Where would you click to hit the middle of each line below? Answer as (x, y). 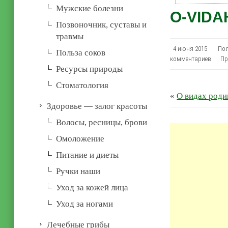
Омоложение (80, 138)
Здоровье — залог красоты (97, 106)
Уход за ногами (85, 204)
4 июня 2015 (193, 48)
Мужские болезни (90, 8)
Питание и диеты (88, 155)
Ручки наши (78, 171)
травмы (70, 36)
